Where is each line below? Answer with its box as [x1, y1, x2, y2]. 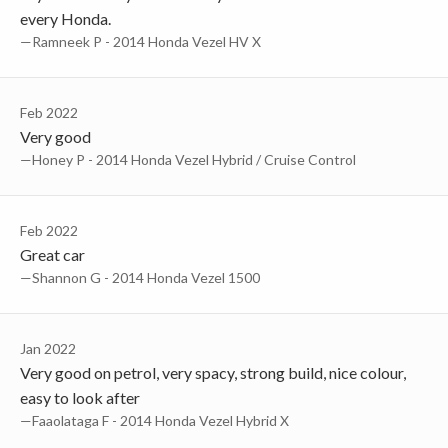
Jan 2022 [20, 339, 76, 357]
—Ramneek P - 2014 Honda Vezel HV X [20, 32, 261, 50]
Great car [20, 244, 85, 264]
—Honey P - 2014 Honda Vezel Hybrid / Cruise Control [20, 150, 356, 168]
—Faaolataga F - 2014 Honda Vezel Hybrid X [20, 411, 289, 429]
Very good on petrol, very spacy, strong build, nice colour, [20, 362, 406, 382]
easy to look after [20, 387, 140, 407]
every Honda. [20, 8, 111, 28]
